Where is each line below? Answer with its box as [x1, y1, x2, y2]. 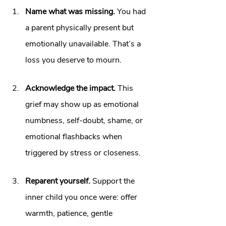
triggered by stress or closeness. [25, 147, 143, 158]
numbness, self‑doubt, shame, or [25, 115, 145, 126]
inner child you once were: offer [25, 192, 139, 203]
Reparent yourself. [25, 176, 90, 187]
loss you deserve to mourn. [25, 54, 122, 66]
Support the [90, 176, 137, 187]
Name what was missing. [25, 6, 115, 17]
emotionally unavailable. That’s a [25, 38, 143, 49]
